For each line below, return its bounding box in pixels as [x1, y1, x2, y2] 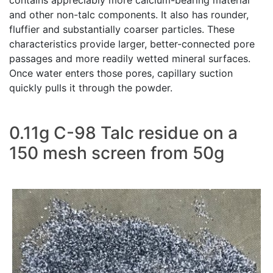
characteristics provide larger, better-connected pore [9, 38, 255, 51]
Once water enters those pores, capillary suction [9, 67, 233, 80]
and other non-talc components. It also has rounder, [9, 9, 249, 21]
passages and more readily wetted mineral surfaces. [9, 52, 250, 65]
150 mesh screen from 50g [9, 143, 224, 164]
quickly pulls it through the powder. [9, 82, 172, 94]
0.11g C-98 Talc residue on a [9, 122, 238, 144]
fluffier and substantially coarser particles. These [9, 23, 235, 36]
